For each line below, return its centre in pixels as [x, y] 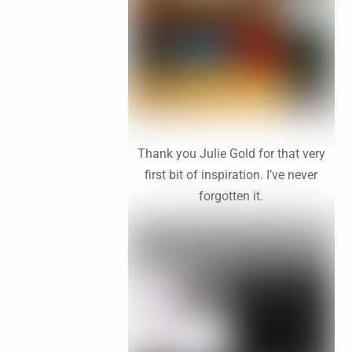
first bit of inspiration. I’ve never [231, 174]
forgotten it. [231, 196]
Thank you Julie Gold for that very [231, 153]
